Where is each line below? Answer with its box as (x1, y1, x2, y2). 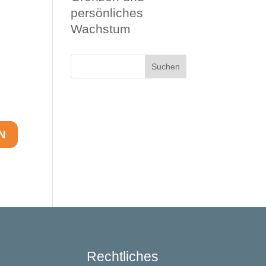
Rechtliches (86, 249, 159, 265)
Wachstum (71, 22, 131, 36)
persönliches (71, 6, 144, 20)
